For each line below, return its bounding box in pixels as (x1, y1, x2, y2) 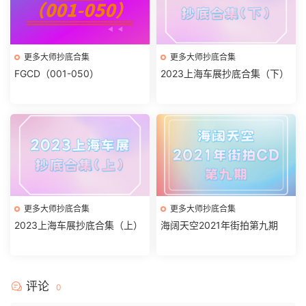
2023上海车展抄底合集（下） (161, 67, 289, 79)
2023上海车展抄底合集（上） (14, 219, 143, 231)
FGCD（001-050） (14, 67, 99, 79)
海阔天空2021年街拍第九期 (161, 219, 278, 231)
